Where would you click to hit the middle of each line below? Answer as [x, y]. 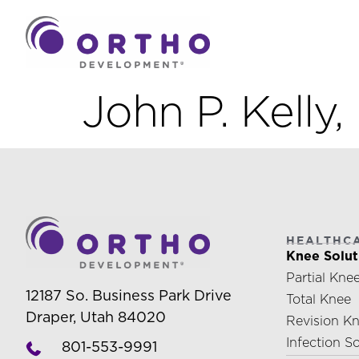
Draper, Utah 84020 [96, 317]
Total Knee [319, 300]
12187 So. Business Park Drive [129, 296]
